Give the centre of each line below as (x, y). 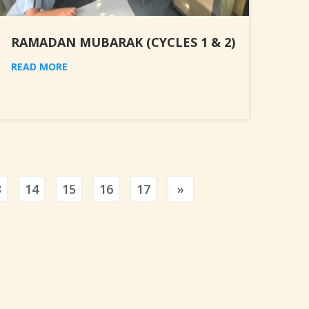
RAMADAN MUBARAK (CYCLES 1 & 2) (123, 42)
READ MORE (39, 67)
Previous (209, 189)
